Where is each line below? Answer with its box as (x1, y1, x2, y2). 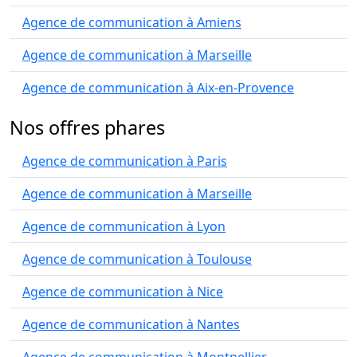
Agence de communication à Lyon (22, 218, 226, 235)
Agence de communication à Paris (22, 152, 227, 170)
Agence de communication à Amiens (22, 14, 241, 31)
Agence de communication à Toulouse (22, 250, 252, 268)
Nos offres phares (10, 115, 165, 140)
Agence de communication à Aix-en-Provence (22, 79, 294, 96)
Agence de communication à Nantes (22, 316, 240, 333)
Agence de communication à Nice (22, 283, 223, 300)
